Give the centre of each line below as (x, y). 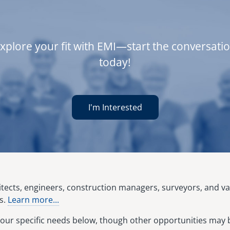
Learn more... (33, 200)
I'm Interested (115, 108)
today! (115, 62)
